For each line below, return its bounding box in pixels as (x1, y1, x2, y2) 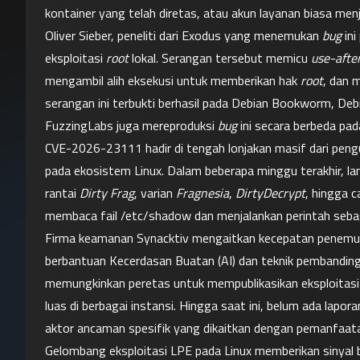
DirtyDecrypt (235, 183, 305, 202)
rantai (45, 183, 80, 202)
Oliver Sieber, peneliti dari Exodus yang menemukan (45, 26, 322, 45)
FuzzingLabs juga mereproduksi (45, 116, 218, 135)
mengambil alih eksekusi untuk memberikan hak (45, 71, 301, 90)
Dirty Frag (80, 183, 134, 202)
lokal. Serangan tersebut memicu (129, 48, 311, 67)
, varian (134, 183, 176, 202)
